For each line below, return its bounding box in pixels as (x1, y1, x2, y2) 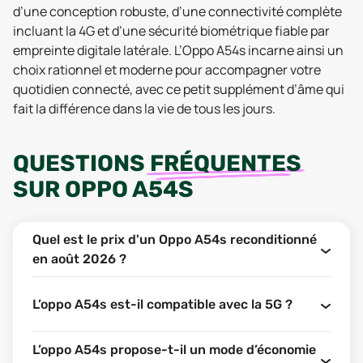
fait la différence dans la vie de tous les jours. (13, 100, 275, 117)
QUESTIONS (13, 150, 150, 177)
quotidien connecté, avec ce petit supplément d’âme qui (13, 80, 344, 98)
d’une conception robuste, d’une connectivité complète (13, 2, 342, 20)
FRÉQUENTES (150, 150, 301, 177)
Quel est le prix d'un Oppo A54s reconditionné (32, 232, 317, 247)
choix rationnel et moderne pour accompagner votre (13, 61, 321, 79)
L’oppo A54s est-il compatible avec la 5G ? (32, 297, 293, 312)
